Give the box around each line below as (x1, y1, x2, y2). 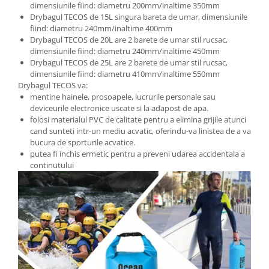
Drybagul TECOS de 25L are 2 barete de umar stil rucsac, (30, 57, 228, 68)
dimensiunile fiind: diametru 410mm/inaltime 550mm (30, 68, 220, 80)
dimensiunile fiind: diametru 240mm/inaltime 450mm (30, 46, 220, 57)
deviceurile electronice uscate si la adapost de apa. (30, 103, 208, 114)
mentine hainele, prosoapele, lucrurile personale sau (30, 91, 216, 103)
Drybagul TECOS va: (18, 80, 88, 91)
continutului (30, 160, 74, 171)
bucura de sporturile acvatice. (30, 137, 135, 148)
